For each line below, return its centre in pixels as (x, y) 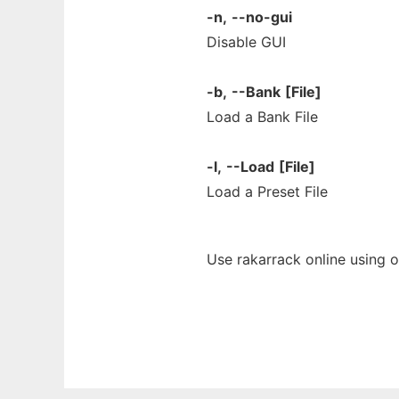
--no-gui (262, 17)
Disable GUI (246, 42)
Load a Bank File (262, 117)
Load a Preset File (267, 191)
